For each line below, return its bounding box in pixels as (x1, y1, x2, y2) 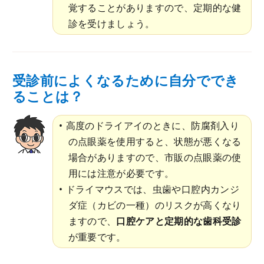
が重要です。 (68, 230, 126, 243)
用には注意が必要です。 (68, 166, 174, 180)
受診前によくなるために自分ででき (12, 71, 239, 90)
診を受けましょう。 (68, 17, 155, 31)
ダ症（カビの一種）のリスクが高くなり (68, 198, 242, 212)
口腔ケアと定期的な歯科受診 (116, 214, 242, 227)
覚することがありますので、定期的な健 (68, 1, 242, 15)
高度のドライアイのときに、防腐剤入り (65, 118, 239, 132)
